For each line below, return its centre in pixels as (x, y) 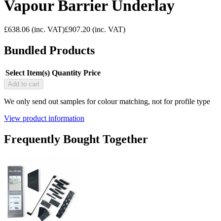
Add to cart (24, 84)
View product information (44, 118)
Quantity (67, 73)
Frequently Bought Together (76, 139)
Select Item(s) (28, 73)
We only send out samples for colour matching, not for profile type (107, 101)
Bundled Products (49, 51)
